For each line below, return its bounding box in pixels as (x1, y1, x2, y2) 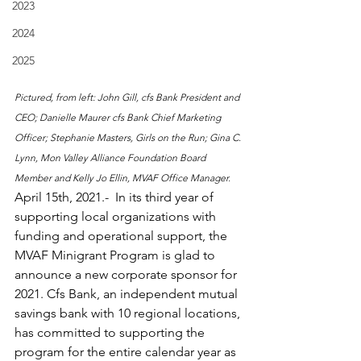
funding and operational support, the (15, 227, 230, 243)
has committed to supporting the (15, 324, 208, 340)
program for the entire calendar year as (15, 343, 239, 359)
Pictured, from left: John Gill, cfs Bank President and (15, 90, 242, 103)
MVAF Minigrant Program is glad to (15, 247, 218, 263)
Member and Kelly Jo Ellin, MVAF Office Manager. (15, 171, 230, 184)
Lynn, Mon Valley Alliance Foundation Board (15, 151, 208, 164)
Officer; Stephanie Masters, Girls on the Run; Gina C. (15, 131, 243, 143)
